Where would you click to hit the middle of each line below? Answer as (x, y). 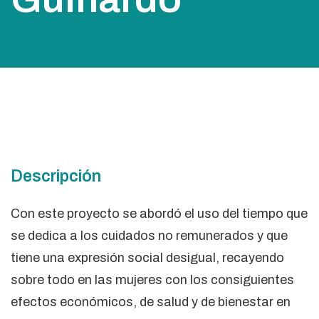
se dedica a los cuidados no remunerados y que (149, 235)
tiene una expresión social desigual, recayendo (147, 257)
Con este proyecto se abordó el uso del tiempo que (159, 213)
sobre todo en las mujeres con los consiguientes (152, 279)
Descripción (56, 176)
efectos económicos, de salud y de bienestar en (151, 302)
